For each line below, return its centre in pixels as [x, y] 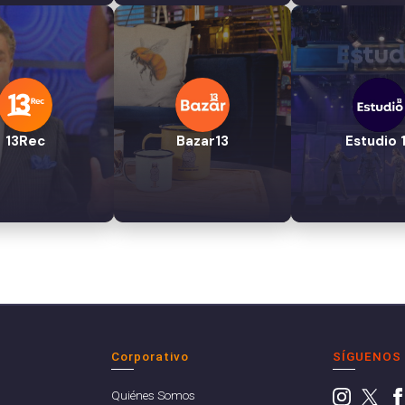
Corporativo [150, 357]
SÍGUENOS [367, 357]
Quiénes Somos [153, 396]
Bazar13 [202, 141]
